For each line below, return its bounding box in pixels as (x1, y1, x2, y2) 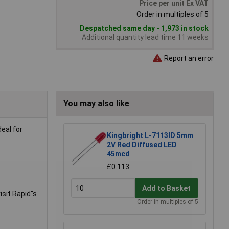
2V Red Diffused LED (107, 141, 177, 149)
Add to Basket (142, 184, 191, 192)
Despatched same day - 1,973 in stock (80, 24, 209, 33)
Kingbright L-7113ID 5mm (107, 131, 193, 140)
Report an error (163, 54, 214, 62)
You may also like (63, 99, 129, 109)
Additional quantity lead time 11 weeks (82, 33, 209, 42)
